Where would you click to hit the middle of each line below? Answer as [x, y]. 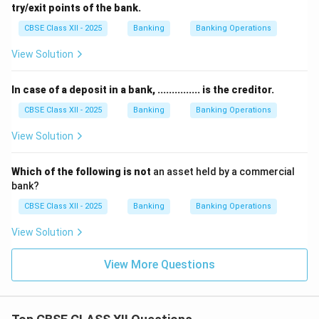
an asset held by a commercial [223, 172]
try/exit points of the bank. [76, 8]
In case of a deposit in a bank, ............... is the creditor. [143, 90]
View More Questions [159, 265]
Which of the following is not [81, 172]
